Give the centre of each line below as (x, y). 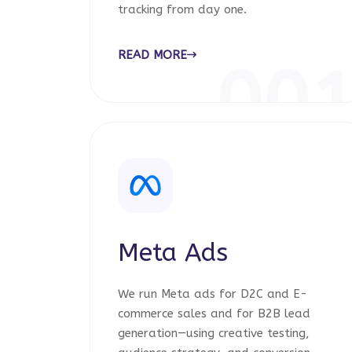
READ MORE (152, 55)
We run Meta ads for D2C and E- (213, 294)
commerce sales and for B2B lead (214, 313)
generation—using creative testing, (214, 333)
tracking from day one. (182, 9)
